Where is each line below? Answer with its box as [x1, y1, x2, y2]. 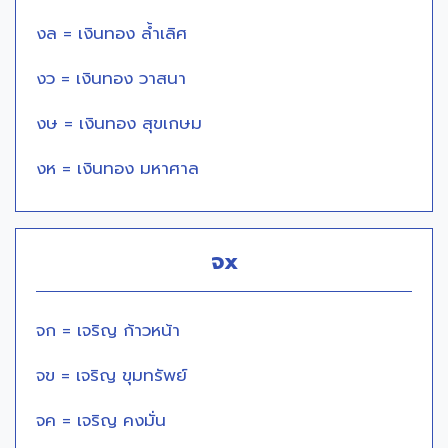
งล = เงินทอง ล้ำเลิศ [36, 21, 187, 47]
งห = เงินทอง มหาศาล [36, 156, 199, 182]
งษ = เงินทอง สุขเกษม [36, 111, 202, 137]
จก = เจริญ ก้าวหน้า [36, 318, 180, 344]
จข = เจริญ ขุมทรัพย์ [36, 363, 187, 389]
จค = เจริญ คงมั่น [36, 408, 166, 434]
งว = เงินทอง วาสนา [36, 66, 186, 92]
